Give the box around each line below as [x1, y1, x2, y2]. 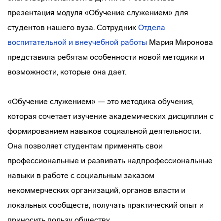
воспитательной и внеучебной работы [7, 37, 147, 47]
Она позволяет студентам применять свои [7, 141, 163, 150]
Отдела [138, 23, 165, 32]
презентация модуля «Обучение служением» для [7, 8, 188, 17]
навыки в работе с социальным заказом [7, 171, 154, 180]
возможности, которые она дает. [7, 67, 126, 76]
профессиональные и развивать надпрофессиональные [7, 156, 213, 165]
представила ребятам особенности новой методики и [7, 52, 204, 62]
